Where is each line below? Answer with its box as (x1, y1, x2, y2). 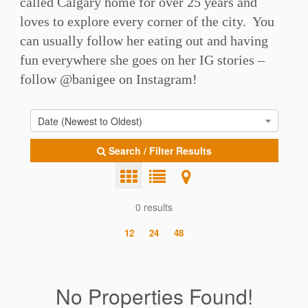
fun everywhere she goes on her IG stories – (19, 52, 265, 67)
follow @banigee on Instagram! (19, 71, 197, 87)
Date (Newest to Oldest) (37, 114, 142, 128)
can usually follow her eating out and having (19, 33, 268, 48)
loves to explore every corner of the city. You (19, 14, 274, 29)
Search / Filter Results (108, 144, 212, 157)
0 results (135, 200, 173, 214)
